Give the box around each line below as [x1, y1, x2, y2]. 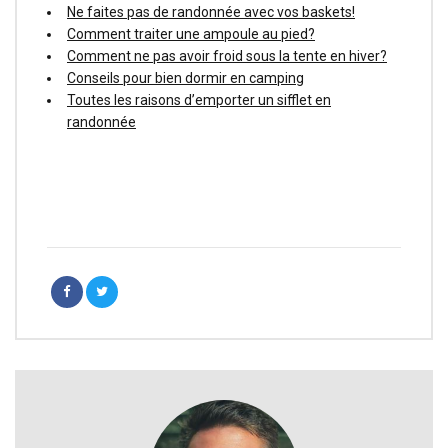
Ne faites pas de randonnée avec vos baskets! [67, 3, 355, 20]
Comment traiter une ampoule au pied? [67, 25, 315, 42]
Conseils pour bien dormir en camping [67, 69, 304, 86]
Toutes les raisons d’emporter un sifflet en [67, 91, 331, 108]
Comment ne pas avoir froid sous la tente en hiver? [67, 47, 387, 64]
